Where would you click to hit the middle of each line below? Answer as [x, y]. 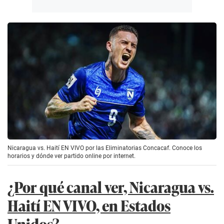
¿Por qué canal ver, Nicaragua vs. [111, 186]
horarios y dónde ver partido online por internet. [71, 156]
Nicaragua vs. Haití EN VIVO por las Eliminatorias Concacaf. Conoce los [105, 148]
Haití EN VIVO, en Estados [89, 205]
